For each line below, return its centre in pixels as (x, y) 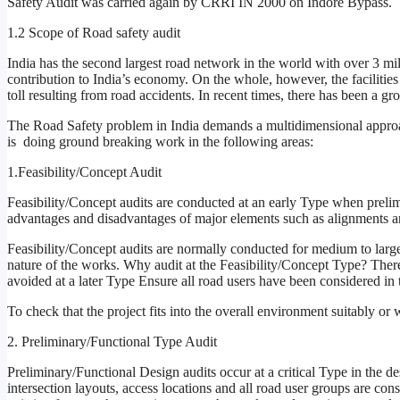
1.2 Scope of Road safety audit (94, 32)
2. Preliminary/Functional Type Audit (112, 341)
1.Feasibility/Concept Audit (84, 171)
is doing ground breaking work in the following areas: (160, 141)
